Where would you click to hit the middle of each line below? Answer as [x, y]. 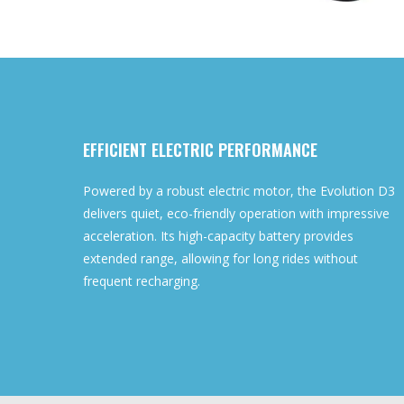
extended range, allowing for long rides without [220, 259]
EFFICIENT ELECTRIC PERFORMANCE [200, 150]
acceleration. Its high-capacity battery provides [218, 236]
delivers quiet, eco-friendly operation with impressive [236, 214]
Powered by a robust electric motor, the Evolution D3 [239, 191]
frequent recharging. [142, 281]
